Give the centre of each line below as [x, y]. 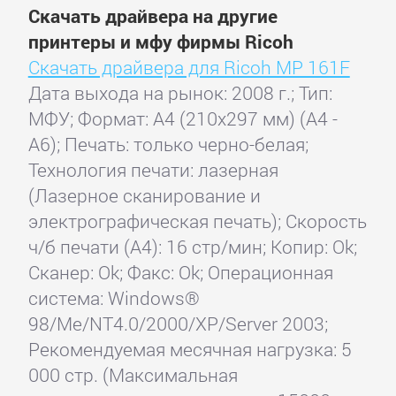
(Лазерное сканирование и [144, 196]
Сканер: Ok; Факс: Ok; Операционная [180, 273]
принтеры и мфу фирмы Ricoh [160, 42]
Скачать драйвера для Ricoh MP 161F [189, 68]
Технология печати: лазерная [153, 170]
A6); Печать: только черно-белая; [168, 145]
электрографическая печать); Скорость [197, 221]
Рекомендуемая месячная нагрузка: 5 [190, 350]
